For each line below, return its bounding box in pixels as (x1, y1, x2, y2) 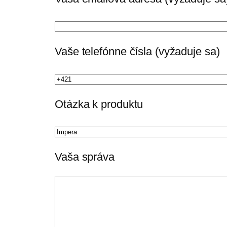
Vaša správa (55, 150, 115, 164)
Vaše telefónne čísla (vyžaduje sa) (55, 45, 220, 58)
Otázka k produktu (55, 98, 143, 111)
